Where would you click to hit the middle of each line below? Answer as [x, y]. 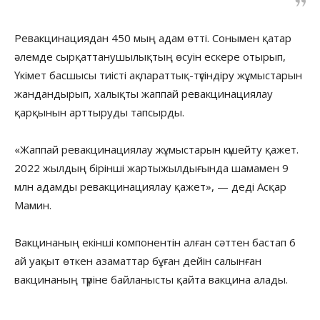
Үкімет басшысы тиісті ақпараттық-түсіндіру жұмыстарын [158, 75]
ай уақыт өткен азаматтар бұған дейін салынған [138, 260]
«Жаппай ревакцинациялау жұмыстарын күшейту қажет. [156, 149]
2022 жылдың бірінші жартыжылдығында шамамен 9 [151, 167]
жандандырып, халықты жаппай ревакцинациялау [144, 93]
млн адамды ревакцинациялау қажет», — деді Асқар [150, 186]
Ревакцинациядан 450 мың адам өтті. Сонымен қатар [153, 37]
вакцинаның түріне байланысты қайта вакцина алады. [151, 279]
